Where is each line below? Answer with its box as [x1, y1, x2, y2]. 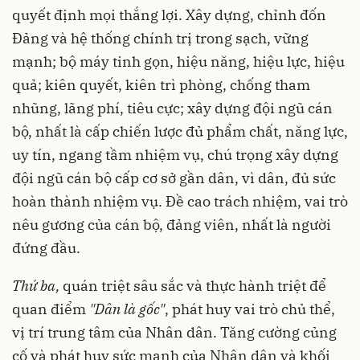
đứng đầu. [12, 238, 80, 257]
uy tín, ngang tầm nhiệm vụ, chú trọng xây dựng [12, 145, 338, 164]
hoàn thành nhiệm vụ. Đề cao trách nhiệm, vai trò [12, 191, 348, 211]
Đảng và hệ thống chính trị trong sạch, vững [12, 28, 309, 47]
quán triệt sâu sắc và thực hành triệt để [63, 276, 326, 295]
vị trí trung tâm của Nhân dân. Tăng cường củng [12, 322, 337, 342]
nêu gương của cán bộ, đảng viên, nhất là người [12, 215, 331, 234]
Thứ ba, [12, 276, 63, 295]
